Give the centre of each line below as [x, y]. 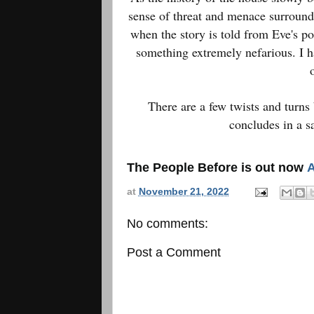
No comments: [167, 224]
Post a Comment [173, 253]
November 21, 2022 [184, 192]
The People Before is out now [217, 167]
